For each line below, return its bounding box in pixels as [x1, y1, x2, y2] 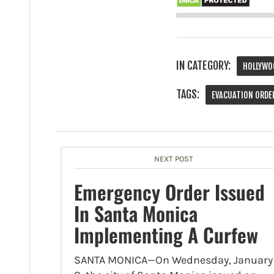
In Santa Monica [74, 199, 198, 228]
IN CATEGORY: [176, 59, 231, 73]
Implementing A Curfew [74, 220, 258, 250]
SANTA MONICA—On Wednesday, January [74, 253, 273, 267]
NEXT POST [154, 154, 193, 164]
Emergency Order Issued [74, 177, 265, 207]
